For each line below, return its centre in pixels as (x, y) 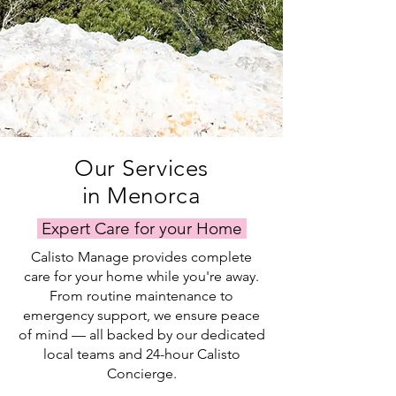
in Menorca (141, 196)
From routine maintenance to (141, 296)
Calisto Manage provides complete (141, 257)
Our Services (141, 168)
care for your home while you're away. (141, 276)
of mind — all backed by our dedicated (141, 335)
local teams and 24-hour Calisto (141, 354)
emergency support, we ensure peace (141, 315)
